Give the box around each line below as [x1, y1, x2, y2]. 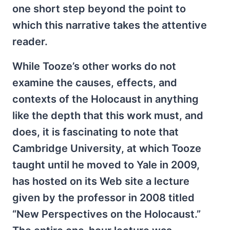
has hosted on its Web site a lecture [12, 175, 189, 187]
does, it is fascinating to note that [12, 125, 179, 138]
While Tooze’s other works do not [12, 60, 176, 72]
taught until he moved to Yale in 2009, [12, 158, 200, 171]
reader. [12, 35, 48, 48]
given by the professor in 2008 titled [12, 191, 195, 204]
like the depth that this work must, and [12, 109, 203, 122]
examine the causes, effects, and [12, 76, 177, 89]
